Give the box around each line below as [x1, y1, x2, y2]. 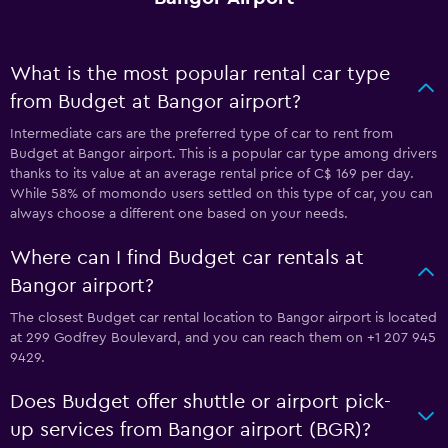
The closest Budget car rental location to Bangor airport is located [10, 311, 437, 325]
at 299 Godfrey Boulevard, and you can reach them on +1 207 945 [10, 331, 436, 345]
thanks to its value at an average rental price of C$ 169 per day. [10, 167, 414, 181]
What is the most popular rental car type [10, 64, 390, 84]
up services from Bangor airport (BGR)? [10, 420, 371, 440]
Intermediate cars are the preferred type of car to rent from [10, 127, 393, 141]
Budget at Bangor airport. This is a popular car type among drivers [10, 147, 437, 161]
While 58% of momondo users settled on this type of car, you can [10, 187, 433, 201]
